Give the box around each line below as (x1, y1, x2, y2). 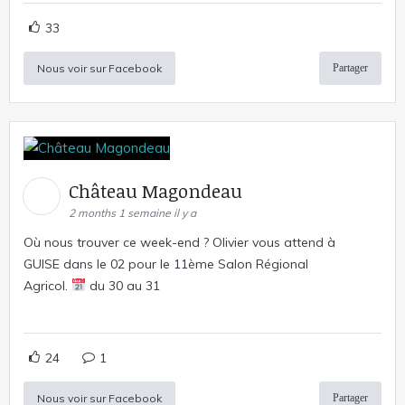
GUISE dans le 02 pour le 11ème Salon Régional (24, 255, 308, 272)
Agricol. (24, 277, 71, 294)
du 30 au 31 (85, 277, 160, 294)
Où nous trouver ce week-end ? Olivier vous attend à (24, 233, 335, 250)
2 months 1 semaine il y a (69, 205, 196, 220)
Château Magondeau (69, 177, 247, 203)
